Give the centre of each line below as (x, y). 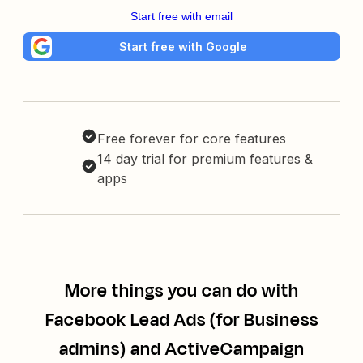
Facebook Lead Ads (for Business (181, 320)
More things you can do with (181, 291)
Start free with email (181, 16)
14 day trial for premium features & (205, 159)
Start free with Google (183, 46)
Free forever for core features (192, 139)
